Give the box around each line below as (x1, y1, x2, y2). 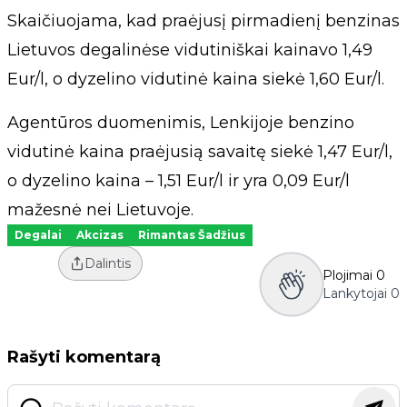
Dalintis (84, 255, 131, 272)
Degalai (15, 228, 62, 242)
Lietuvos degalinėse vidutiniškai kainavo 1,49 (7, 40, 372, 60)
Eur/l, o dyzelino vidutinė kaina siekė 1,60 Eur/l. (7, 69, 384, 89)
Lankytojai (323, 285, 387, 302)
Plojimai (323, 267, 372, 283)
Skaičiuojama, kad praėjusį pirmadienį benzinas (7, 11, 400, 31)
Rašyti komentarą (7, 347, 161, 367)
